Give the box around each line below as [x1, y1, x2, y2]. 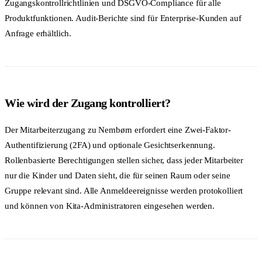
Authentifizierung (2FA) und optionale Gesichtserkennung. [5, 140, 215, 150]
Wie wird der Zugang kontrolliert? [5, 96, 171, 109]
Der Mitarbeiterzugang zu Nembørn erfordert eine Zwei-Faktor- [5, 125, 232, 135]
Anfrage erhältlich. [5, 29, 72, 39]
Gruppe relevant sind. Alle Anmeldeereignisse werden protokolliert [5, 185, 243, 195]
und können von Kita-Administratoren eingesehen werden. [5, 201, 215, 211]
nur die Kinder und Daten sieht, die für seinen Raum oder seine [5, 170, 230, 180]
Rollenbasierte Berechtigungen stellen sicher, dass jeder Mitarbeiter [5, 155, 243, 165]
